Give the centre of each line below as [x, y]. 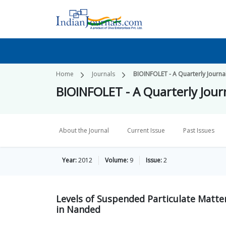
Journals [103, 74]
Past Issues [199, 130]
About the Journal [84, 130]
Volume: [117, 160]
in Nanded [78, 209]
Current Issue [146, 130]
